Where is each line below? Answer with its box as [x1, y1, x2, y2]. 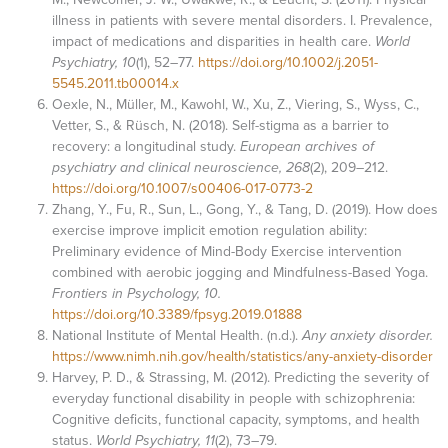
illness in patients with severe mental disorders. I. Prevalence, [52, 10, 432, 31]
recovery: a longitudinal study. [52, 136, 236, 157]
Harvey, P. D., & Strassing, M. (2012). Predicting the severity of [52, 367, 429, 388]
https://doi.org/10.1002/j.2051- [198, 52, 378, 73]
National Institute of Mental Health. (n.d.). [52, 325, 302, 346]
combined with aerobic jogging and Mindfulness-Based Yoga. [52, 262, 428, 283]
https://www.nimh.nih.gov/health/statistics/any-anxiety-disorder [52, 346, 433, 367]
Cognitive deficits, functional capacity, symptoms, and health [52, 409, 420, 430]
